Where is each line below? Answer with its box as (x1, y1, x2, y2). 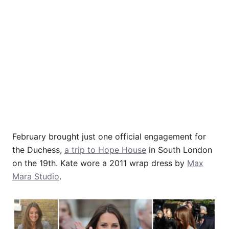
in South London (146, 145, 212, 155)
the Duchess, (12, 145, 64, 155)
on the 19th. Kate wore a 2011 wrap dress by (12, 158, 187, 169)
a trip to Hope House (64, 145, 146, 155)
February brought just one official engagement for (12, 131, 206, 142)
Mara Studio (12, 171, 59, 182)
